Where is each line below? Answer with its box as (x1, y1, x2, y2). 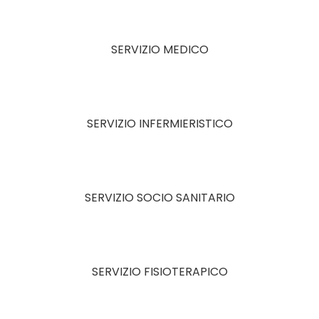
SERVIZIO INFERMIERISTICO (86, 115, 233, 132)
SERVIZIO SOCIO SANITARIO (84, 189, 235, 206)
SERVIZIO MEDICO (110, 41, 209, 58)
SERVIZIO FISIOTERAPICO (91, 263, 228, 281)
